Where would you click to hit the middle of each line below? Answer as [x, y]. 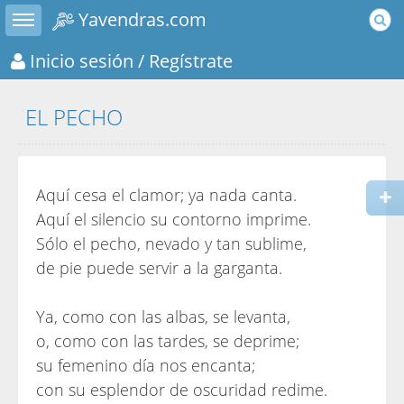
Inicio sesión [79, 60]
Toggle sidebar [42, 13]
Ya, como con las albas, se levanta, [163, 317]
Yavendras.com [140, 19]
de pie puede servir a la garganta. [159, 268]
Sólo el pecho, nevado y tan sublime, [171, 243]
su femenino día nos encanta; [146, 365]
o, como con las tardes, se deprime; [168, 341]
